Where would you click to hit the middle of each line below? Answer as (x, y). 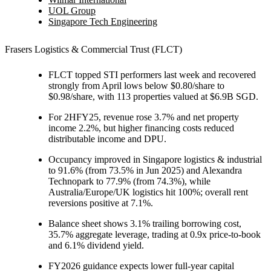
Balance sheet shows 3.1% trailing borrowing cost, (145, 223)
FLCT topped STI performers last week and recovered (152, 74)
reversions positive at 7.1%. (101, 203)
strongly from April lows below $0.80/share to (136, 85)
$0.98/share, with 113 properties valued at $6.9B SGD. (153, 96)
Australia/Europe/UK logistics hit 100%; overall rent (148, 192)
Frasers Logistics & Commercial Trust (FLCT (92, 49)
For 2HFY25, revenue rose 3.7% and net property (144, 117)
